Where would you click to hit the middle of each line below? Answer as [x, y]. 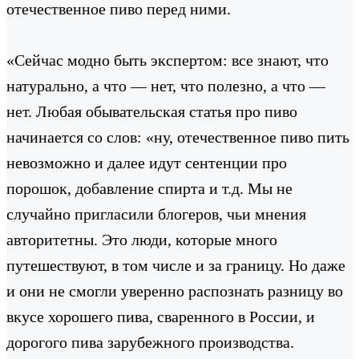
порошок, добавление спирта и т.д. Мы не [149, 188]
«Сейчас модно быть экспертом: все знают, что [167, 60]
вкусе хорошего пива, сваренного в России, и [161, 316]
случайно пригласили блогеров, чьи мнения [156, 214]
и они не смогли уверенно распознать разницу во [175, 290]
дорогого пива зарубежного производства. [150, 342]
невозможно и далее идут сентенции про [147, 162]
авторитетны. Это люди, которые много [142, 239]
